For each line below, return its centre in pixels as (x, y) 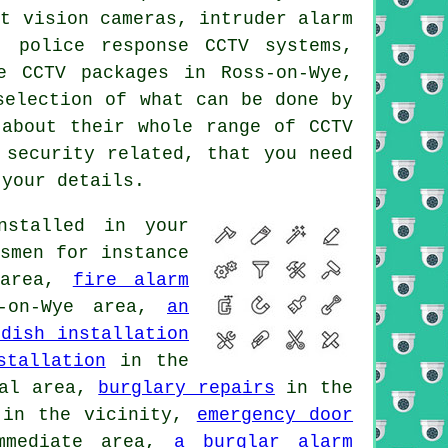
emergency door (275, 414)
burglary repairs (186, 387)
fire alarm (131, 279)
